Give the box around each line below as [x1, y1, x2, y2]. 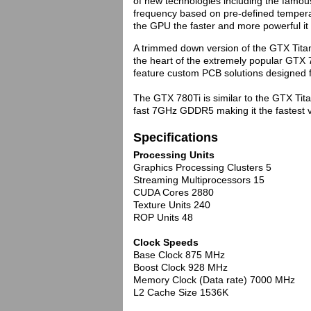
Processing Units [133, 149, 215, 160]
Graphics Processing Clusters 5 [133, 162, 271, 173]
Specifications [133, 131, 218, 144]
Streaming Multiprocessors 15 [133, 174, 264, 185]
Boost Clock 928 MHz [133, 262, 228, 273]
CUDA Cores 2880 [133, 187, 214, 198]
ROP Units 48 [133, 212, 193, 223]
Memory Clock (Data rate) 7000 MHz [133, 274, 295, 285]
